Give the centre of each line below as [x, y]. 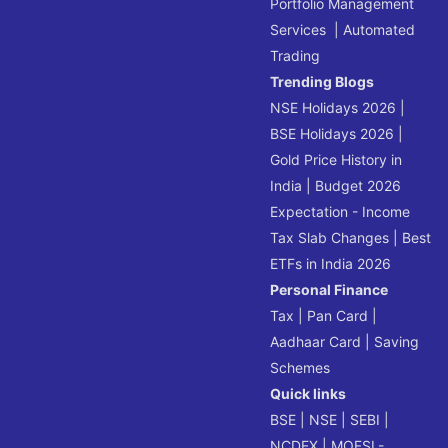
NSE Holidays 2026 [333, 107]
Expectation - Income [340, 211]
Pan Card [338, 315]
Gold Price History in [336, 159]
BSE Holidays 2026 [332, 133]
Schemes [300, 367]
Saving [397, 341]
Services [298, 29]
